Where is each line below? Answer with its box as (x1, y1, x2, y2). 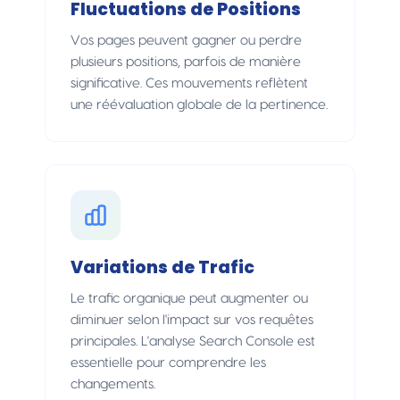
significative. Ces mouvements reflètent (71, 76, 308, 90)
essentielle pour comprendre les (71, 355, 266, 370)
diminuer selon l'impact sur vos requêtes (71, 312, 313, 327)
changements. (71, 377, 155, 391)
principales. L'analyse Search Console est (71, 334, 315, 348)
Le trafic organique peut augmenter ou (71, 291, 308, 305)
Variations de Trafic (71, 254, 254, 279)
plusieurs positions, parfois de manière (71, 54, 301, 69)
